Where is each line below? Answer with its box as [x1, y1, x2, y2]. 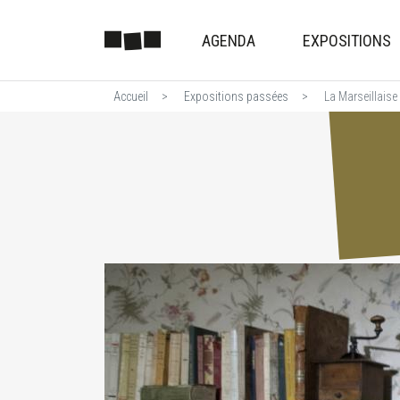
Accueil [113, 88, 148, 104]
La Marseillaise [321, 88, 397, 104]
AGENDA [202, 30, 255, 50]
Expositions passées [184, 88, 288, 104]
